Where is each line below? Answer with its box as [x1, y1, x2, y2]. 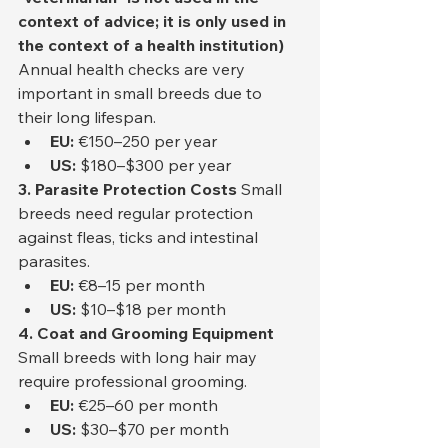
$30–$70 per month [76, 419, 229, 440]
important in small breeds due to [18, 83, 266, 104]
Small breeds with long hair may [18, 347, 261, 368]
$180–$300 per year [76, 155, 231, 176]
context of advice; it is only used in [18, 11, 290, 32]
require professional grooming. [18, 371, 247, 392]
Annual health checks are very [18, 59, 249, 80]
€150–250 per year [74, 131, 217, 152]
